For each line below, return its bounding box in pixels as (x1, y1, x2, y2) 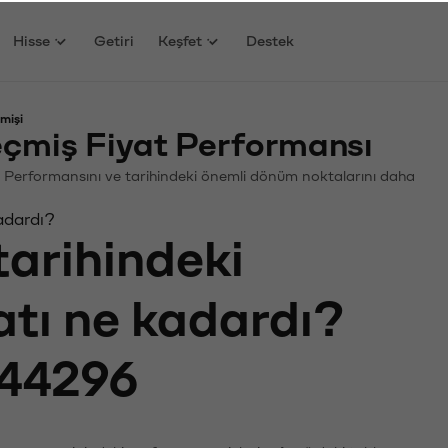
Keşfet (158, 31, 203, 47)
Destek (246, 31, 295, 47)
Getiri (94, 31, 135, 47)
